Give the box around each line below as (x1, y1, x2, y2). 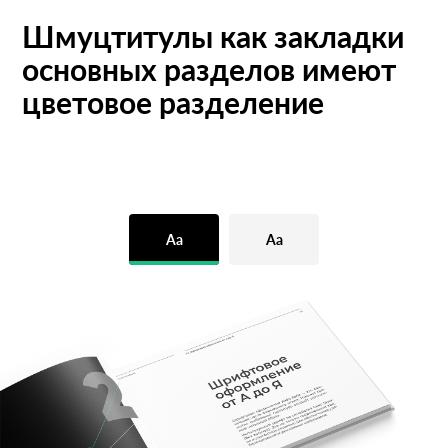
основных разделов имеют (22, 51, 397, 88)
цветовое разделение (22, 84, 325, 121)
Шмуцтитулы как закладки (22, 18, 405, 55)
